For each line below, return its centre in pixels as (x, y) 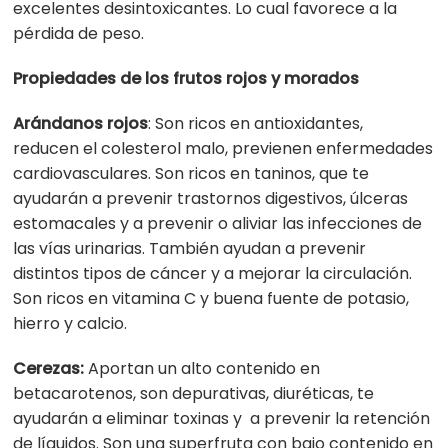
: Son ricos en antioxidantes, (256, 124)
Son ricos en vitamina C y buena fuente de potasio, (211, 299)
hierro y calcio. (70, 324)
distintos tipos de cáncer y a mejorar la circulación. (213, 274)
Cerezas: (49, 369)
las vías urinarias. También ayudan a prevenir (190, 249)
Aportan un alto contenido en (202, 369)
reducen (48, 149)
